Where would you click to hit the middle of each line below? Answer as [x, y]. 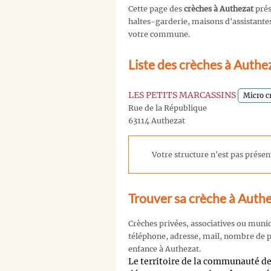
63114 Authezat [157, 120]
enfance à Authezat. [165, 249]
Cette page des [156, 9]
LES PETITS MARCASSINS [182, 95]
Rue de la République [168, 108]
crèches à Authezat [219, 9]
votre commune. [159, 34]
